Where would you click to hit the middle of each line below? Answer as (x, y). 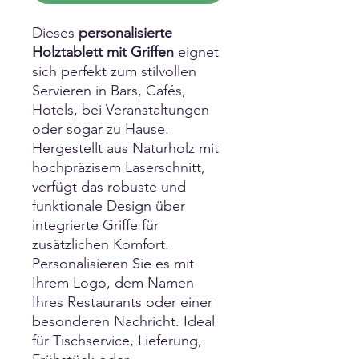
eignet (196, 52)
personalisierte (125, 32)
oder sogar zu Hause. (101, 129)
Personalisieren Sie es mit (113, 263)
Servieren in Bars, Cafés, (109, 90)
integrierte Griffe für (95, 225)
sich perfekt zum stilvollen (114, 71)
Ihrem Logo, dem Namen (113, 282)
